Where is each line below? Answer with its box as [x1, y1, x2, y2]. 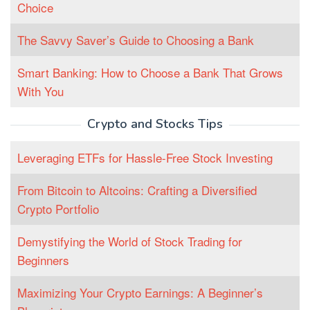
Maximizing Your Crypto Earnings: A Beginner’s [17, 284, 263, 302]
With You [17, 82, 64, 100]
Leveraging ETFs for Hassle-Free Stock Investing [17, 149, 273, 167]
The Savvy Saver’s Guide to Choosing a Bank [17, 31, 254, 49]
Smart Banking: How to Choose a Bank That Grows [17, 64, 283, 82]
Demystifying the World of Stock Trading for [17, 232, 242, 250]
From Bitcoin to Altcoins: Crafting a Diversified [17, 181, 257, 199]
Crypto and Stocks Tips [87, 116, 223, 133]
